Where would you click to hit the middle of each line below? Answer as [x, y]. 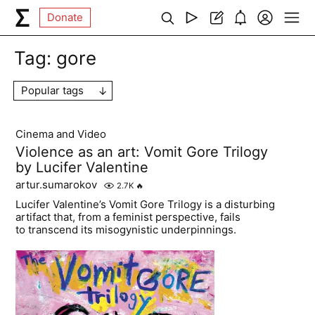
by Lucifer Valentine [82, 167]
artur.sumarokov [57, 185]
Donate [65, 17]
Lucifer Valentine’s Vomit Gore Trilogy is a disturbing [146, 204]
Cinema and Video [61, 134]
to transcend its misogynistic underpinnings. [126, 230]
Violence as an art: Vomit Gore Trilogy [142, 152]
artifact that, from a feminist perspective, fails [128, 217]
